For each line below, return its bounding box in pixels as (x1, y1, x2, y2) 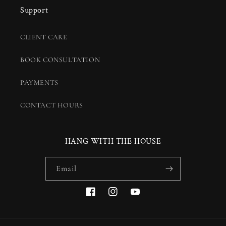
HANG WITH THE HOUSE (65, 136, 161, 147)
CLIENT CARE (20, 33, 68, 42)
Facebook (86, 193, 115, 202)
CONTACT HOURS (20, 101, 83, 110)
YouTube (130, 193, 158, 202)
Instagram (108, 193, 139, 202)
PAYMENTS (20, 78, 59, 87)
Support (20, 5, 48, 16)
